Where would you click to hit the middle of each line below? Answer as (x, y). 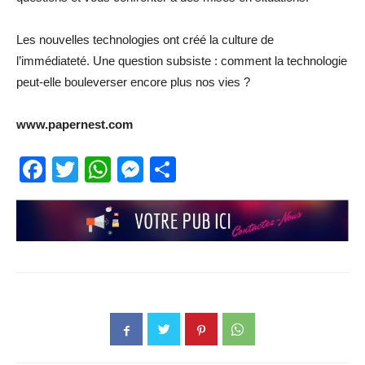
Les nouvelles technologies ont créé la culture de (145, 39)
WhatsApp (171, 169)
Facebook (103, 169)
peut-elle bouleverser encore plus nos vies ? (133, 81)
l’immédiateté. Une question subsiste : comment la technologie (182, 60)
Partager (226, 169)
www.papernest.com (76, 124)
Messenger (209, 169)
